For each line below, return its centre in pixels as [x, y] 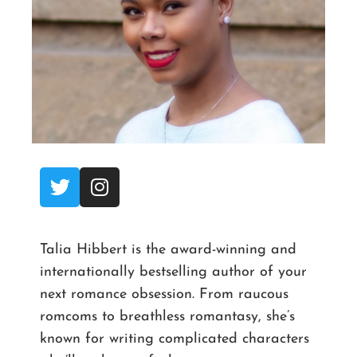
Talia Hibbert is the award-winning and [168, 249]
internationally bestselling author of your [173, 272]
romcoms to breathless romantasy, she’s [167, 316]
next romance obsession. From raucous [164, 294]
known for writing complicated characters [175, 339]
